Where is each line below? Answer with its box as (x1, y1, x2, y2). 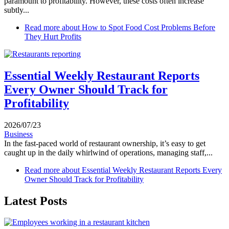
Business (4, 129, 33, 139)
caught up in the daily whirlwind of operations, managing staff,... (4, 148, 213, 157)
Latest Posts (4, 194, 67, 208)
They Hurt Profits (25, 32, 81, 41)
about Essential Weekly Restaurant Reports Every (60, 165, 222, 174)
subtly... (4, 5, 29, 14)
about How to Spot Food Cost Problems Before (60, 22, 215, 32)
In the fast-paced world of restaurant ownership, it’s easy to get (4, 139, 205, 148)
